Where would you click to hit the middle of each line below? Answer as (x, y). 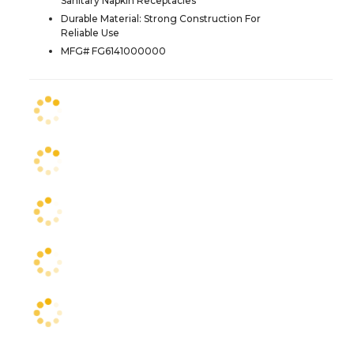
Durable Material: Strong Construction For (161, 18)
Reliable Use (90, 32)
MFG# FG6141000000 (113, 51)
